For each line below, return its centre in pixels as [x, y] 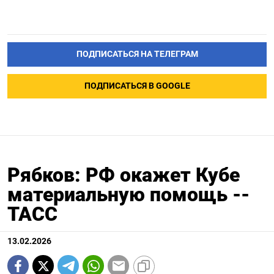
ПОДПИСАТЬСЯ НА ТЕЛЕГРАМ [137, 54]
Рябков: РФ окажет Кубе [124, 175]
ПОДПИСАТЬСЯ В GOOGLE [137, 86]
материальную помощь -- [128, 195]
